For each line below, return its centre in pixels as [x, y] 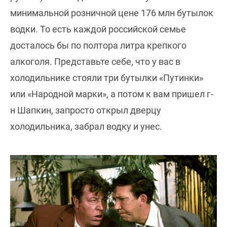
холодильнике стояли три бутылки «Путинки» [107, 78]
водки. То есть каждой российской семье [98, 29]
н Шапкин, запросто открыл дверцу [86, 110]
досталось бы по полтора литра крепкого [98, 45]
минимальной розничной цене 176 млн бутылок [112, 13]
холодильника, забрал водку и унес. [86, 126]
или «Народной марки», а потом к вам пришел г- [112, 94]
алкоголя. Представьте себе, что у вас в [95, 61]
